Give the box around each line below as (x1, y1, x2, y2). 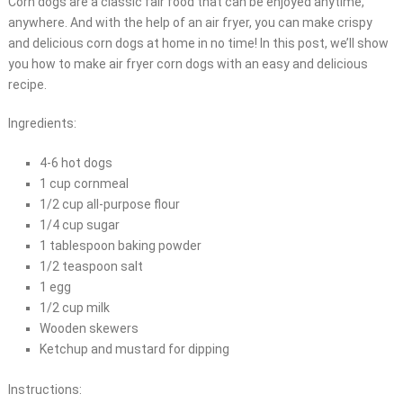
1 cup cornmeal (39, 175, 129, 191)
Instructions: (7, 381, 82, 397)
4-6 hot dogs (39, 155, 112, 170)
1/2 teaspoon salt (39, 258, 143, 273)
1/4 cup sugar (39, 217, 120, 232)
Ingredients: (7, 115, 76, 130)
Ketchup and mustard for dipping (39, 341, 229, 356)
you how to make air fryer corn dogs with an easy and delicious (7, 56, 368, 71)
